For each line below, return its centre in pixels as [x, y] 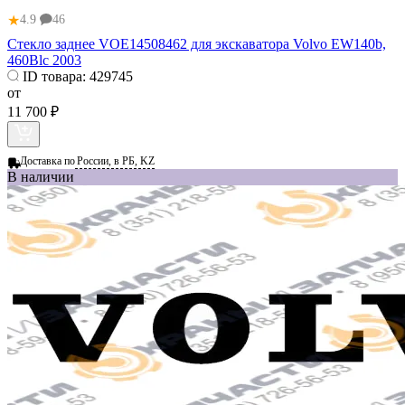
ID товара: [54, 76]
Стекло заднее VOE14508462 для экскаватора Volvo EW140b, [197, 43]
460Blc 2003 [44, 60]
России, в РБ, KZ [116, 160]
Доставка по [47, 160]
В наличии [41, 176]
